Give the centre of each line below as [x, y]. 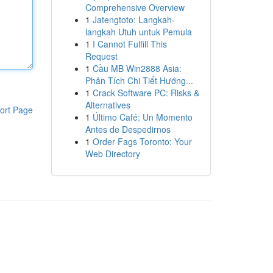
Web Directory [112, 154]
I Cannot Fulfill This [129, 44]
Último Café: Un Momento [142, 117]
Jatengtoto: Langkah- [133, 19]
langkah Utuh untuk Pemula [138, 32]
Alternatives [108, 105]
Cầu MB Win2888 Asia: [137, 68]
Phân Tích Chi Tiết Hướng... [139, 80]
